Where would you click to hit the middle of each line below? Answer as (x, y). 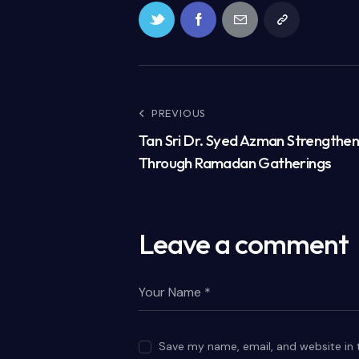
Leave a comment (244, 244)
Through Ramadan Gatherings (236, 163)
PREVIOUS (179, 113)
